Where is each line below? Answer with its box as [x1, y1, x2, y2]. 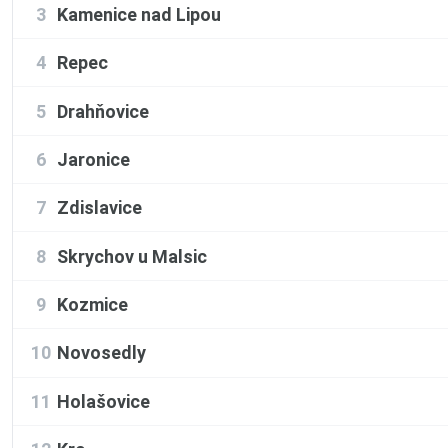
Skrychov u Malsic [57, 245, 207, 267]
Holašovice [57, 390, 150, 412]
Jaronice [57, 148, 130, 170]
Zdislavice [57, 197, 142, 219]
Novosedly [57, 342, 146, 364]
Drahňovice [57, 100, 149, 122]
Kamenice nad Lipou [57, 3, 221, 25]
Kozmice [57, 294, 128, 316]
